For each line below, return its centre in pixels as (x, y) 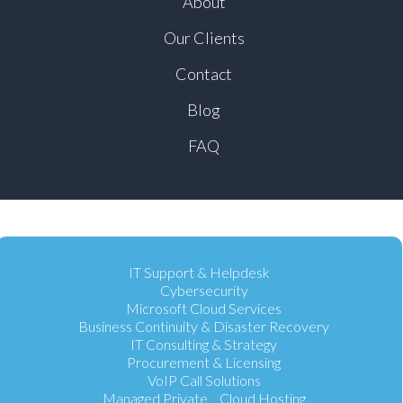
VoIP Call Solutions (204, 381)
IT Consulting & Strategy (204, 345)
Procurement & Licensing (204, 363)
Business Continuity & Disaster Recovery (204, 327)
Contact (204, 74)
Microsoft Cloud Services (204, 309)
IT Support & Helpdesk (199, 273)
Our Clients (204, 38)
